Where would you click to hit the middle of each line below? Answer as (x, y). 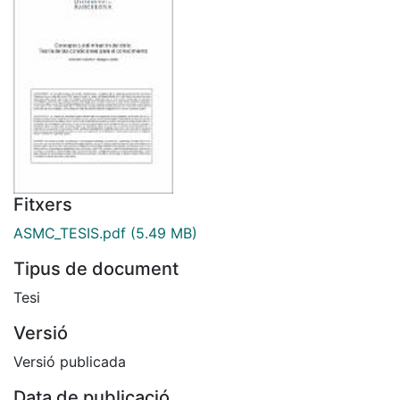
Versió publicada (70, 361)
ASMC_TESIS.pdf (70, 233)
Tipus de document (96, 268)
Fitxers (43, 204)
